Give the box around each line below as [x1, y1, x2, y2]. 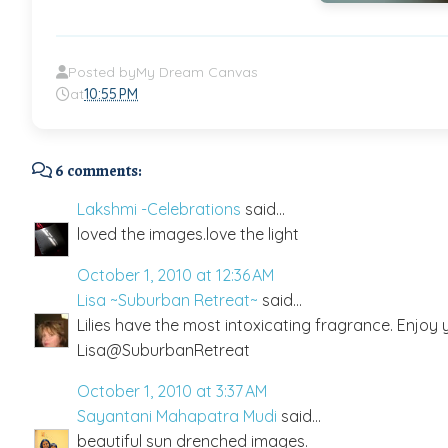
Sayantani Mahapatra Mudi [77, 405, 277, 426]
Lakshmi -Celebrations [77, 198, 241, 219]
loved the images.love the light [77, 223, 299, 244]
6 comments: [52, 159, 142, 182]
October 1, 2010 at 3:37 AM [77, 380, 267, 401]
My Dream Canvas [136, 62, 258, 81]
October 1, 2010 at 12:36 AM [77, 264, 274, 285]
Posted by [68, 62, 136, 81]
